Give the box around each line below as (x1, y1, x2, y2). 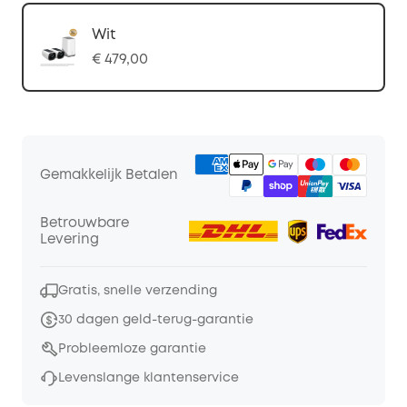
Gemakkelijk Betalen (40, 169, 178, 182)
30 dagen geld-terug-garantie (58, 314, 253, 325)
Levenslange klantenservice (58, 372, 239, 383)
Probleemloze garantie (58, 343, 206, 354)
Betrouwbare (40, 217, 129, 230)
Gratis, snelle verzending (58, 285, 217, 296)
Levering (40, 233, 99, 246)
